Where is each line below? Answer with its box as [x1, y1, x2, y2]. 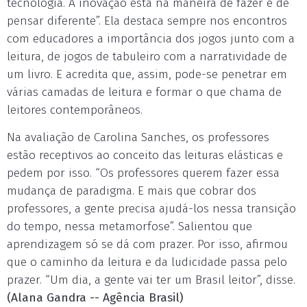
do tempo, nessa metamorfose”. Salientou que [7, 219, 252, 234]
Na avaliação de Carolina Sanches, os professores [7, 130, 269, 145]
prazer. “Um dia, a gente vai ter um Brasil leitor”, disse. [7, 273, 295, 287]
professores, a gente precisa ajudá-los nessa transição [7, 201, 296, 216]
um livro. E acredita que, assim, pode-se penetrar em [7, 67, 287, 82]
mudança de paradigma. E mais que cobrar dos [7, 184, 256, 198]
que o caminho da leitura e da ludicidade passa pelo [7, 255, 287, 269]
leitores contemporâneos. [7, 103, 143, 117]
